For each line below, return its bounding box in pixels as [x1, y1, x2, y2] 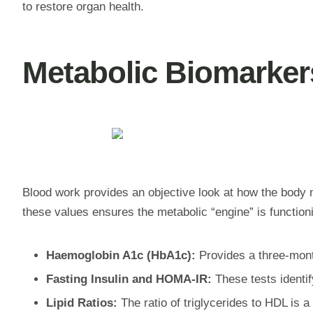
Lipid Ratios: [46, 296, 117, 310]
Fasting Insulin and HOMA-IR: [46, 272, 212, 286]
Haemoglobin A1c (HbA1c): [46, 248, 196, 262]
